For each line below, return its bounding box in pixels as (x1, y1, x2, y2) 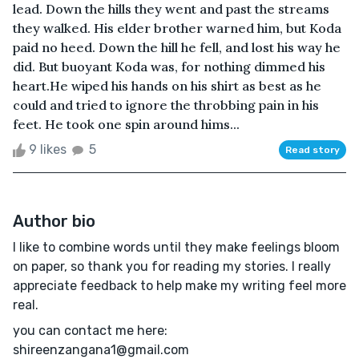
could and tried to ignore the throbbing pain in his (13, 96, 319, 113)
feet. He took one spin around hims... (13, 115, 240, 132)
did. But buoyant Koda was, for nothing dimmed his (13, 58, 325, 75)
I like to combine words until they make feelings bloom (13, 239, 340, 255)
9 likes (26, 141, 70, 157)
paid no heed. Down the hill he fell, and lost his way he (13, 38, 341, 55)
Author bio (13, 211, 95, 231)
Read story (285, 143, 340, 155)
